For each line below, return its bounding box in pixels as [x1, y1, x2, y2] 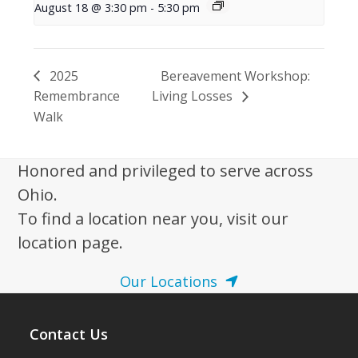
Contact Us [30, 324, 109, 344]
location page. [18, 232, 124, 254]
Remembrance [34, 87, 121, 105]
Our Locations [120, 272, 218, 292]
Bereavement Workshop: [160, 66, 310, 85]
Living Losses [151, 87, 236, 105]
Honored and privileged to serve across [18, 160, 314, 182]
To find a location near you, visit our [18, 208, 289, 230]
